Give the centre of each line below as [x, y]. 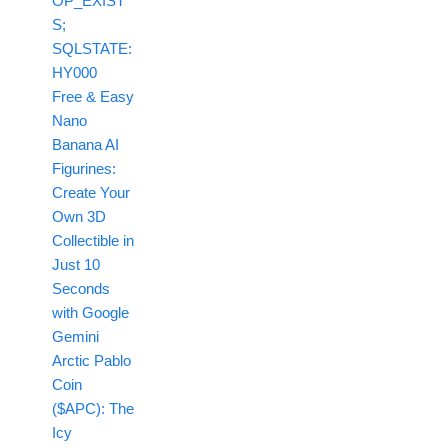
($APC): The [92, 409]
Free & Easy [92, 97]
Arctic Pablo [91, 361]
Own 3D [78, 217]
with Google [90, 313]
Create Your [90, 193]
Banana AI [85, 145]
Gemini [75, 337]
